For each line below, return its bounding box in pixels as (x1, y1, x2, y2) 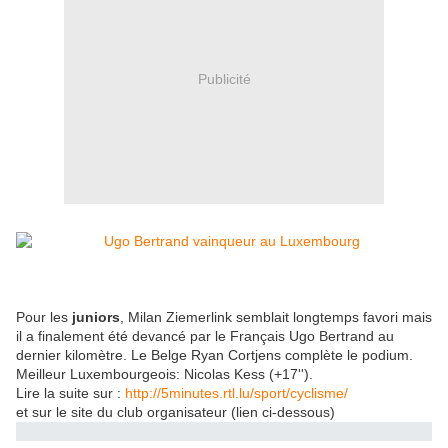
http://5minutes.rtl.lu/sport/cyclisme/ (125, 385, 348, 402)
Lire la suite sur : (16, 385, 125, 402)
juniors (72, 309, 120, 326)
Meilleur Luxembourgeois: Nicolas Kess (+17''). (16, 366, 313, 383)
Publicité (197, 70, 251, 87)
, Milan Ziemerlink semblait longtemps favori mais (120, 309, 432, 326)
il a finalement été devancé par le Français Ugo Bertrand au (16, 328, 394, 345)
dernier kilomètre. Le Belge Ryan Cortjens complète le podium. (16, 347, 413, 364)
